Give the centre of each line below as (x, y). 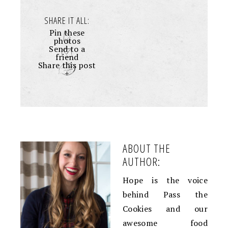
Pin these (67, 32)
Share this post (67, 65)
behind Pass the (165, 194)
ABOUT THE (147, 148)
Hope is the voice (165, 180)
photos (67, 40)
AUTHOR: (141, 161)
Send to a (67, 49)
